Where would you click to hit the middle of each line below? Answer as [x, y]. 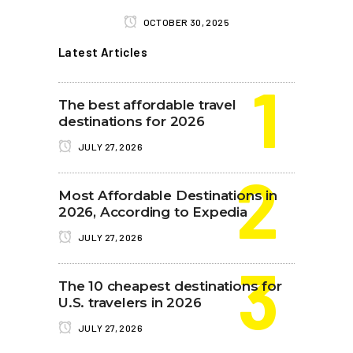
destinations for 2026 [132, 121]
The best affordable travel [147, 105]
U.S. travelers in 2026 [130, 303]
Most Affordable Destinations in [168, 195]
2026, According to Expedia [153, 212]
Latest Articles [103, 52]
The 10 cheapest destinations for [170, 286]
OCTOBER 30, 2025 [186, 22]
